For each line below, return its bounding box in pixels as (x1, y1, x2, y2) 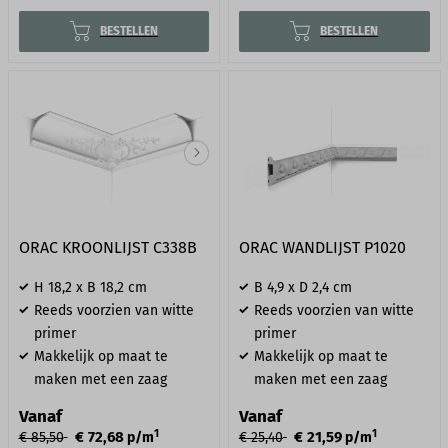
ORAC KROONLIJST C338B (18, 238, 197, 258)
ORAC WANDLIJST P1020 (238, 238, 406, 258)
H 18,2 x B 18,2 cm (33, 279, 147, 297)
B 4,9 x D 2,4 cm (253, 279, 352, 297)
